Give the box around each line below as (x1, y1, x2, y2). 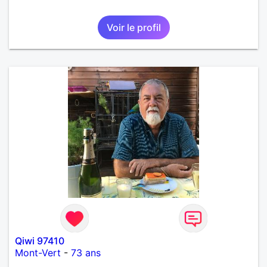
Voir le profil (106, 21, 161, 33)
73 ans (71, 246, 101, 259)
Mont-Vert (15, 246, 61, 259)
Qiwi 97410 (15, 234, 64, 247)
